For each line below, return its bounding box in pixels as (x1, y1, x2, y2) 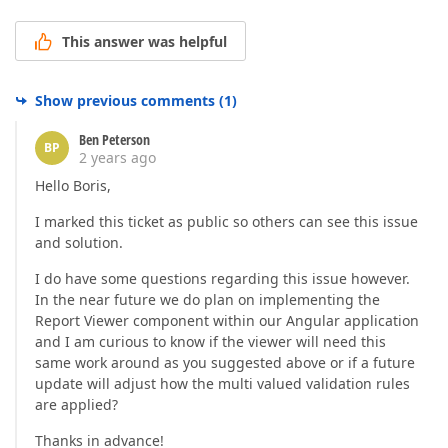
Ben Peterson (79, 129, 150, 149)
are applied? (35, 394, 118, 414)
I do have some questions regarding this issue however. (35, 268, 410, 288)
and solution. (35, 232, 123, 252)
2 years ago (79, 147, 156, 167)
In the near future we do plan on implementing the (35, 289, 380, 309)
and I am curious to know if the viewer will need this (35, 331, 386, 351)
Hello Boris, (35, 175, 111, 195)
